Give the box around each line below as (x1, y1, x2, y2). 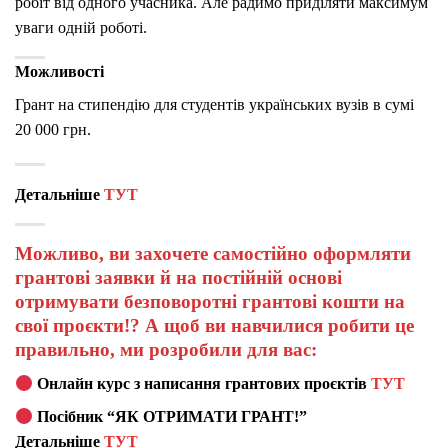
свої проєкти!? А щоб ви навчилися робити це (15, 314, 414, 336)
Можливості (15, 62, 104, 80)
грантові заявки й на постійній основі (15, 266, 342, 288)
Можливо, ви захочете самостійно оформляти (15, 242, 411, 264)
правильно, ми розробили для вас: (15, 338, 322, 360)
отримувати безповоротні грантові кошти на (15, 290, 405, 312)
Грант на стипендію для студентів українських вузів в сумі (15, 95, 414, 113)
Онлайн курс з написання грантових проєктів (33, 375, 372, 393)
